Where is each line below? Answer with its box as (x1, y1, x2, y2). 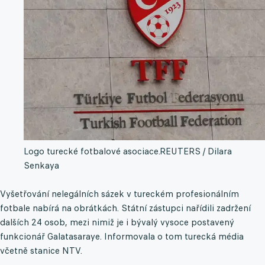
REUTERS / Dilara (160, 146, 232, 157)
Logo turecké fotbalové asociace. (24, 146, 160, 157)
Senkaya (24, 160, 59, 172)
